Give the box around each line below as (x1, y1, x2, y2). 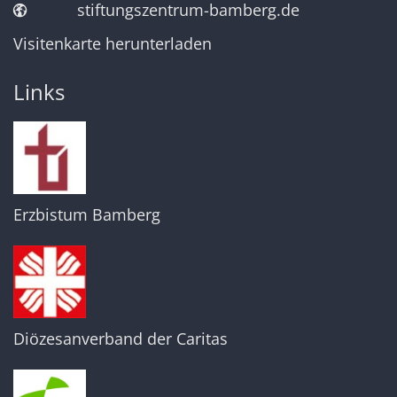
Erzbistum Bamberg (13, 203, 160, 225)
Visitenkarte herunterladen (13, 32, 212, 54)
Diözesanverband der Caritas (13, 327, 228, 349)
